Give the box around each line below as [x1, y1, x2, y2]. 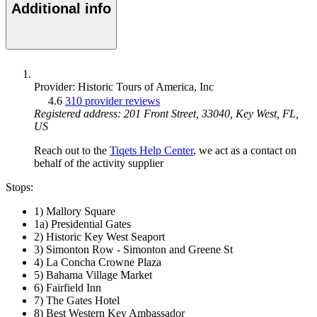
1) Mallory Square [34, 205, 115, 218]
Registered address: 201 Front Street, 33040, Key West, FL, [34, 108, 299, 120]
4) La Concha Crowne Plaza [34, 256, 161, 269]
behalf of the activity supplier [34, 157, 163, 170]
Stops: [6, 181, 33, 194]
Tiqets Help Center [110, 144, 193, 157]
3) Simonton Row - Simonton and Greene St [34, 243, 233, 256]
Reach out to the [34, 144, 110, 157]
